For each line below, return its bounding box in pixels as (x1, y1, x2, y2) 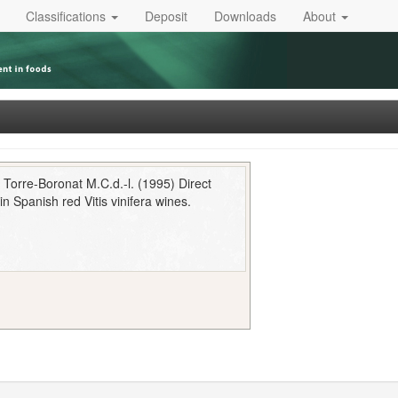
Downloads (214, 6, 276, 25)
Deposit (145, 6, 187, 25)
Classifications (26, 6, 109, 25)
